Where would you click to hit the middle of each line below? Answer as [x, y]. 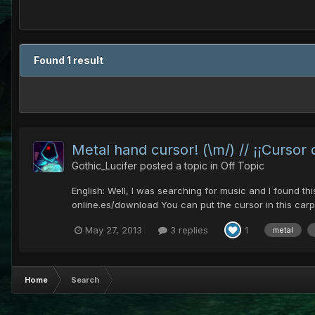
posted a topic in [179, 166]
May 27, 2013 [114, 230]
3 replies [188, 230]
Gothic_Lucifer [104, 166]
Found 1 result [69, 60]
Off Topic [243, 166]
